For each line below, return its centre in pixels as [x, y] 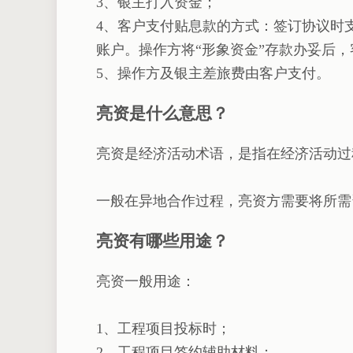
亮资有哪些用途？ [162, 242]
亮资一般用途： [146, 282]
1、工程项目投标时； [163, 329]
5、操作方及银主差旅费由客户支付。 [213, 74]
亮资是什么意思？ [162, 114]
